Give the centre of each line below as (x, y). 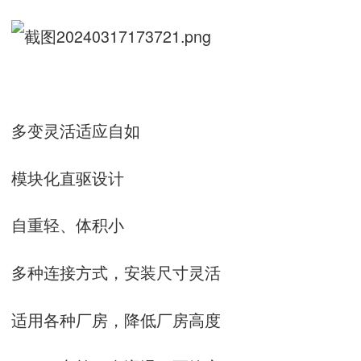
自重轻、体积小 (68, 225)
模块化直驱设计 (68, 177)
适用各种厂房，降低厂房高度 (116, 319)
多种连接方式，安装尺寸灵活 (116, 272)
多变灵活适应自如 (76, 131)
